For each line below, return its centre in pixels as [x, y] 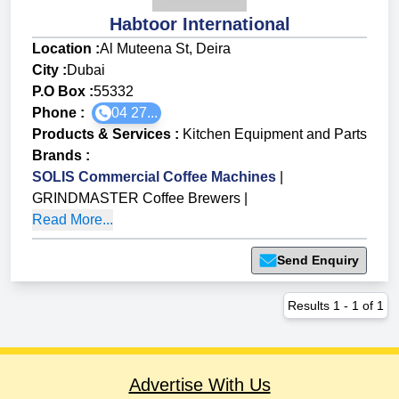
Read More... [73, 220]
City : [49, 70]
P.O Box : [63, 92]
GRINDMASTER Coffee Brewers [136, 199]
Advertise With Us [199, 385]
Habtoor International [199, 24]
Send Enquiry [318, 261]
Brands [57, 156]
